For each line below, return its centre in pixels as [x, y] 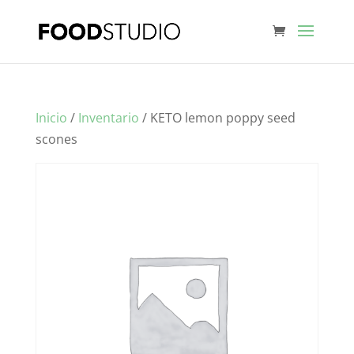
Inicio [51, 118]
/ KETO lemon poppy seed [217, 118]
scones [56, 139]
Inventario [108, 118]
